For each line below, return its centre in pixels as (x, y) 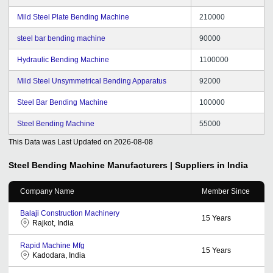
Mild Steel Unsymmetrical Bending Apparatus (92, 81)
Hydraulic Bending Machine (63, 59)
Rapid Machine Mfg (52, 245)
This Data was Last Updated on (60, 142)
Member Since (226, 191)
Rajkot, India (53, 223)
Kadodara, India (59, 255)
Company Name (47, 191)
